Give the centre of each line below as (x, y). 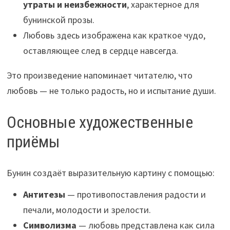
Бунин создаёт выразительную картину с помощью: (110, 172)
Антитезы (44, 194)
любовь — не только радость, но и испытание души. (111, 91)
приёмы (33, 142)
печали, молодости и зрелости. (87, 209)
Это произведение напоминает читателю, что (99, 75)
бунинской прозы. (59, 20)
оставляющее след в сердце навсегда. (100, 51)
